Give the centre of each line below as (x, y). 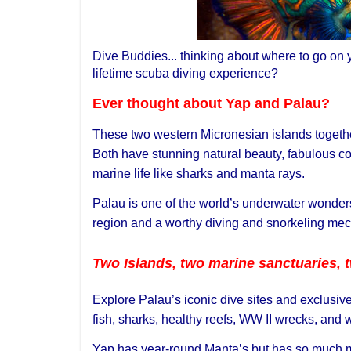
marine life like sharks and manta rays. (199, 173)
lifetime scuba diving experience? (185, 73)
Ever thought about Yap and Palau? (211, 103)
